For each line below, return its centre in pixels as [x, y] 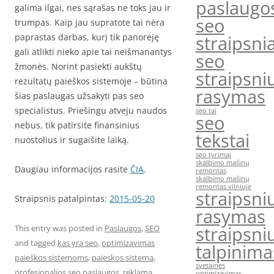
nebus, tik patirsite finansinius [77, 125]
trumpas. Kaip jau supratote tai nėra [90, 22]
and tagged [36, 243]
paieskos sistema [123, 257]
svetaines [210, 265]
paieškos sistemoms [51, 257]
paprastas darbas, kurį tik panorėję [87, 37]
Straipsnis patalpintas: [62, 198]
